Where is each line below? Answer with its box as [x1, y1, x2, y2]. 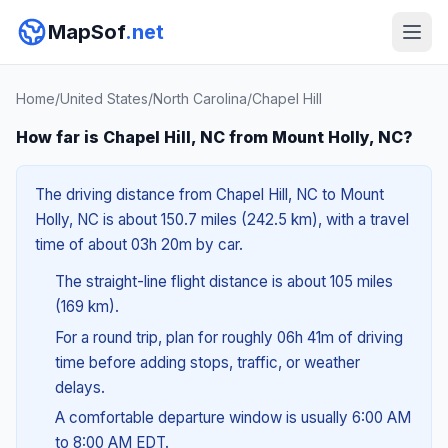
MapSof [48, 20, 125, 44]
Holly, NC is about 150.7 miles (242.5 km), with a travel [35, 210, 409, 229]
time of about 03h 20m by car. [35, 235, 243, 254]
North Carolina [153, 90, 247, 107]
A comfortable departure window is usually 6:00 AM [54, 408, 411, 428]
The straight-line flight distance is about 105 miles [54, 272, 393, 291]
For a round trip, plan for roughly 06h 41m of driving [54, 327, 403, 347]
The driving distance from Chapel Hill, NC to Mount [35, 185, 384, 204]
